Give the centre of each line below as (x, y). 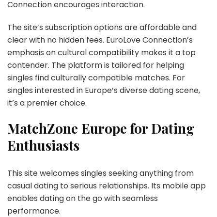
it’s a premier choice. (47, 103)
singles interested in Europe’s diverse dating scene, (104, 90)
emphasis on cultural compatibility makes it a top (101, 52)
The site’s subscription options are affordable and (102, 27)
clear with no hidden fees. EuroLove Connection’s (100, 40)
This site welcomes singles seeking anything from (101, 173)
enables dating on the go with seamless (83, 198)
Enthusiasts (43, 145)
